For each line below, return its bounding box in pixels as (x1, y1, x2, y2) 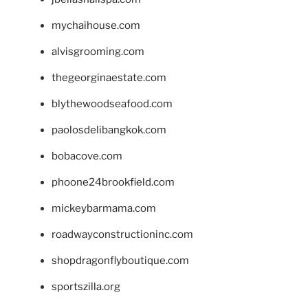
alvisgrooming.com (52, 45, 144, 58)
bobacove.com (52, 150, 122, 163)
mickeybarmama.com (52, 202, 156, 215)
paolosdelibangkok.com (52, 124, 166, 137)
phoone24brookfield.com (52, 176, 175, 189)
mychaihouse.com (52, 19, 140, 32)
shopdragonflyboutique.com (52, 254, 189, 267)
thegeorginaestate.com (52, 71, 166, 85)
